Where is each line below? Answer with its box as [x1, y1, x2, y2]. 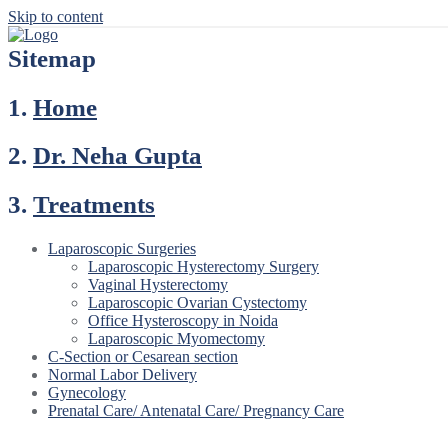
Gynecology [48, 383, 126, 401]
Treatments [33, 191, 155, 218]
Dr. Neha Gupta [33, 142, 202, 170]
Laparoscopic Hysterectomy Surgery [88, 257, 319, 275]
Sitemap [8, 44, 96, 72]
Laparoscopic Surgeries [48, 239, 196, 257]
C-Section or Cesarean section [48, 347, 238, 365]
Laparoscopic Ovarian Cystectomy [88, 293, 307, 311]
